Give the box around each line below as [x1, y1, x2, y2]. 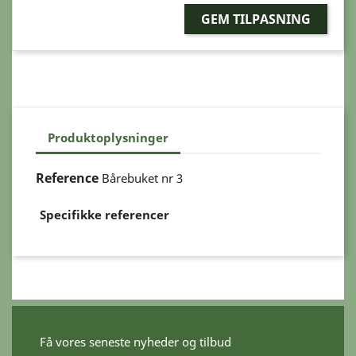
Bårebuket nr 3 [102, 169, 183, 186]
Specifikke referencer [40, 206, 169, 222]
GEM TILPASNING [201, 10, 311, 28]
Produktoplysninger [48, 130, 168, 146]
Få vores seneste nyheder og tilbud [40, 333, 231, 350]
